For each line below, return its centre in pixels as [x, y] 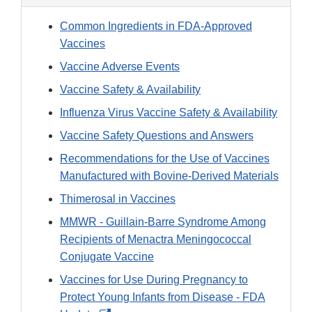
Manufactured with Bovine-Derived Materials [169, 175]
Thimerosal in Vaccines [118, 198]
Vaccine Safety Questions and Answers [157, 135]
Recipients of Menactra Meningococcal [156, 239]
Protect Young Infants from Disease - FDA [163, 297]
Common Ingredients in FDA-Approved [156, 26]
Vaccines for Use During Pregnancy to [154, 279]
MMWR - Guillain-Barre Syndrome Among [163, 221]
